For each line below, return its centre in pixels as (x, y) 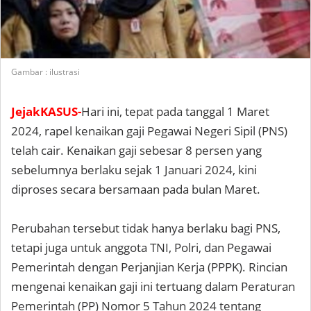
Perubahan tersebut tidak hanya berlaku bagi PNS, (146, 228)
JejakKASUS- (46, 111)
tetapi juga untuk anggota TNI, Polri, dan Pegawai (141, 247)
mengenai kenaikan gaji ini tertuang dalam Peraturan (153, 286)
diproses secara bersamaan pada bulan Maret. (136, 189)
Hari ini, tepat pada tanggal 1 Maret (175, 111)
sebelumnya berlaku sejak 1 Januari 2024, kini (134, 170)
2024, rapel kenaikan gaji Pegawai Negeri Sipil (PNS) (149, 131)
